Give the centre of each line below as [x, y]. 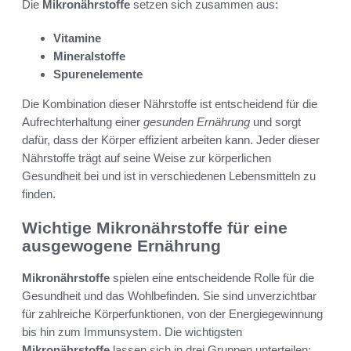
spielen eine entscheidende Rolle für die [212, 277]
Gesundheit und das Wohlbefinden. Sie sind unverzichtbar [169, 295]
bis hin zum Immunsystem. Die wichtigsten [132, 331]
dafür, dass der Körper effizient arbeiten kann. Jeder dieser [171, 140]
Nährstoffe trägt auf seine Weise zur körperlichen [147, 158]
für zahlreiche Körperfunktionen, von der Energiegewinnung [172, 313]
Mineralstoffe [89, 56]
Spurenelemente [98, 74]
